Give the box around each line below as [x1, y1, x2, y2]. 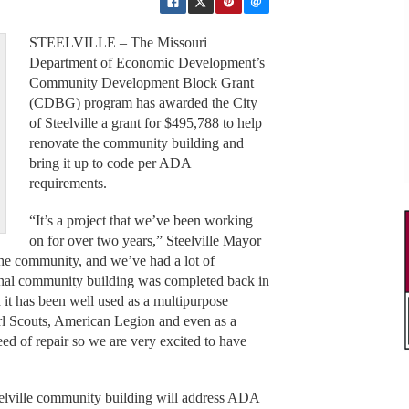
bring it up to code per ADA [28, 155, 191, 172]
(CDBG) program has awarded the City [28, 95, 257, 111]
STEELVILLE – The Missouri [28, 35, 207, 51]
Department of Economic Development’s [28, 55, 265, 71]
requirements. [28, 175, 110, 192]
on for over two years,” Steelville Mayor [28, 232, 261, 248]
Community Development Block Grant [28, 75, 254, 91]
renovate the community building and [28, 135, 244, 152]
